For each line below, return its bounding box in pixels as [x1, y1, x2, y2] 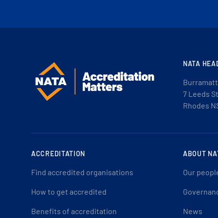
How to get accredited [31, 187, 107, 196]
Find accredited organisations [31, 167, 133, 177]
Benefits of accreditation [31, 206, 117, 216]
